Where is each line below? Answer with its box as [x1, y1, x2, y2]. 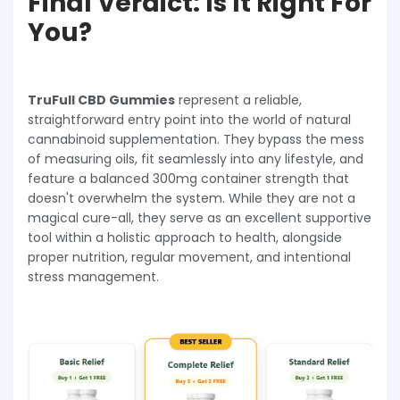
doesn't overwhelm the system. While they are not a [28, 188, 355, 207]
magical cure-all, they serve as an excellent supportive [28, 208, 371, 227]
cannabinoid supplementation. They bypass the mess [28, 129, 364, 148]
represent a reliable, [175, 90, 302, 109]
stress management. [28, 267, 159, 286]
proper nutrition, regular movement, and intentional [28, 247, 351, 266]
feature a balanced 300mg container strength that [28, 169, 349, 187]
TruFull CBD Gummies [28, 90, 175, 109]
